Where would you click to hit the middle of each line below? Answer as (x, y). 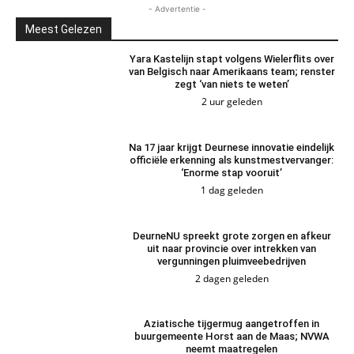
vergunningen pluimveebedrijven (232, 261)
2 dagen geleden (232, 278)
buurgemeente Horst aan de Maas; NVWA (232, 337)
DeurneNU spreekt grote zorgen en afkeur (232, 235)
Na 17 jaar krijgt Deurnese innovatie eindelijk (232, 148)
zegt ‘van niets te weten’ (232, 85)
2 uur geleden (232, 102)
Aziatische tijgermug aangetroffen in (232, 324)
